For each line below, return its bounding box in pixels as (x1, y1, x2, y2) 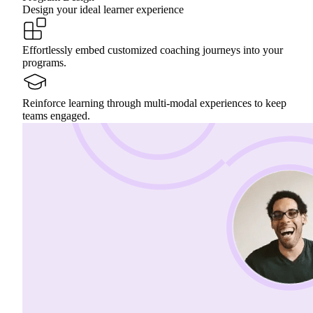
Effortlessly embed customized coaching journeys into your (22, 44, 283, 57)
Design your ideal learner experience (22, 3, 184, 16)
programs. (22, 57, 66, 69)
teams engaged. (22, 110, 90, 122)
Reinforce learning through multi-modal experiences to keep (22, 97, 286, 110)
